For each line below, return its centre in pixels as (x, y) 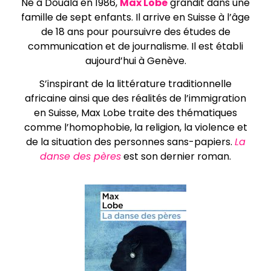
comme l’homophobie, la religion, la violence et (135, 127)
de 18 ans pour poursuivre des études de (135, 31)
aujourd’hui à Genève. (135, 60)
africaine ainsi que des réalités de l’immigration (135, 98)
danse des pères (80, 156)
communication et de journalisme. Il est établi (135, 46)
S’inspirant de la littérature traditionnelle (135, 83)
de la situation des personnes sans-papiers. (130, 142)
